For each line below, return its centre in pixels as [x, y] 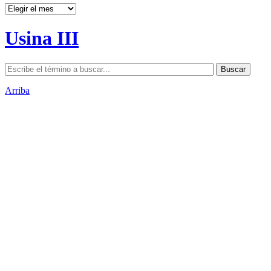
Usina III [42, 38]
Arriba [17, 90]
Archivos [22, 8]
